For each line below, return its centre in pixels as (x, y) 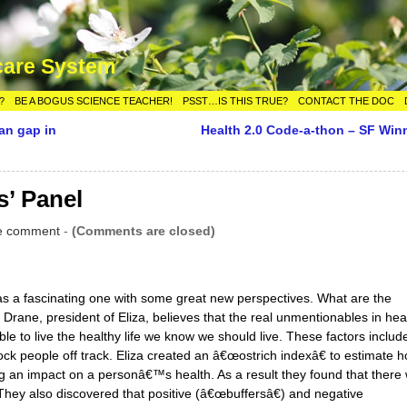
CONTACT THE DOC (347, 101)
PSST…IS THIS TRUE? (236, 101)
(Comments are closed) (144, 231)
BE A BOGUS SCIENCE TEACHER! (94, 101)
